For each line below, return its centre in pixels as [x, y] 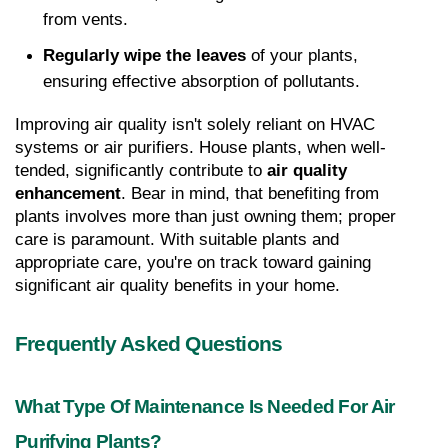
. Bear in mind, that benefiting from [250, 193]
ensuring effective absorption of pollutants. [201, 81]
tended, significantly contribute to [141, 170]
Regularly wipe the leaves [144, 55]
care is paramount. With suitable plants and [177, 239]
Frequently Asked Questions [149, 343]
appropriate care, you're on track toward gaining [193, 262]
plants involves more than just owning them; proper [205, 216]
